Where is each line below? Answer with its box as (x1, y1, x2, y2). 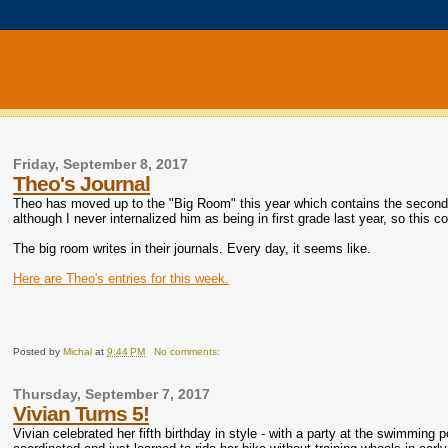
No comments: (154, 346, 224, 357)
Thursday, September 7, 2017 (13, 387, 211, 402)
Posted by (13, 346, 64, 357)
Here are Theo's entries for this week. (13, 271, 230, 286)
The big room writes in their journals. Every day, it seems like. (13, 241, 372, 256)
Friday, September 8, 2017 (13, 157, 189, 172)
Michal (63, 346, 93, 357)
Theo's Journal (13, 172, 151, 195)
